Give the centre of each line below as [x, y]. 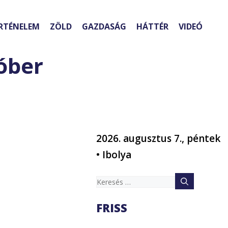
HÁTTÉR [152, 27]
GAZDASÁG [104, 27]
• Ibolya [114, 155]
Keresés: [115, 181]
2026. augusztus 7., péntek [159, 139]
